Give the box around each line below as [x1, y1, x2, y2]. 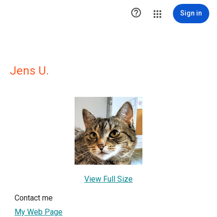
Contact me [15, 193, 53, 202]
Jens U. [10, 64, 49, 77]
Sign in [180, 9, 202, 17]
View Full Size [84, 174, 133, 184]
